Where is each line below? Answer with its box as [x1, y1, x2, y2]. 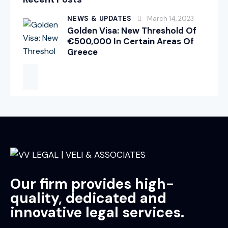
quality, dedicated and [10, 188, 166, 208]
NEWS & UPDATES [67, 14, 132, 23]
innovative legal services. [10, 203, 184, 222]
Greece [67, 46, 98, 58]
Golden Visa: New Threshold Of [67, 24, 196, 36]
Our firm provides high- [10, 174, 174, 193]
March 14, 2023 [147, 14, 194, 23]
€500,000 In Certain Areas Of [67, 35, 194, 47]
